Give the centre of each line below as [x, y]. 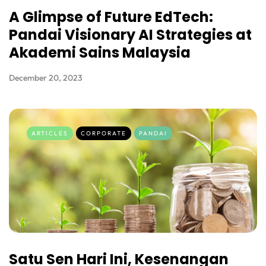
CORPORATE [104, 134]
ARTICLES [50, 134]
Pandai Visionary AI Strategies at [130, 35]
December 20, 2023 [46, 78]
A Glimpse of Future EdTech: [111, 17]
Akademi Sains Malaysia [100, 53]
